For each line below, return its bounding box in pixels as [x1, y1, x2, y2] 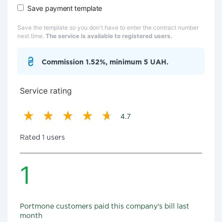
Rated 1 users [20, 135, 65, 141]
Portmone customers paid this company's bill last [20, 204, 189, 210]
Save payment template [27, 4, 103, 12]
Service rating [20, 86, 72, 96]
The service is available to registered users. [46, 32, 172, 40]
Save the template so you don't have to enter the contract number [17, 24, 199, 31]
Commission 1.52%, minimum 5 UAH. [42, 59, 168, 65]
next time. [17, 32, 46, 40]
